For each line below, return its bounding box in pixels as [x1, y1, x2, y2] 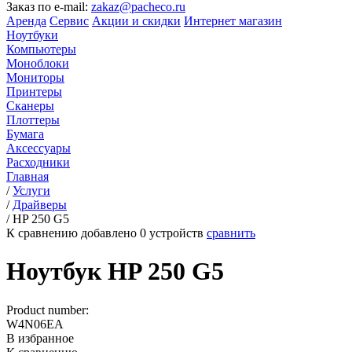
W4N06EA [6, 317, 64, 331]
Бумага [6, 127, 44, 141]
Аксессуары [6, 141, 71, 155]
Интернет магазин [184, 14, 282, 27]
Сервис [49, 14, 89, 27]
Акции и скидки [92, 14, 181, 27]
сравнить [207, 226, 255, 240]
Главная [6, 170, 49, 183]
